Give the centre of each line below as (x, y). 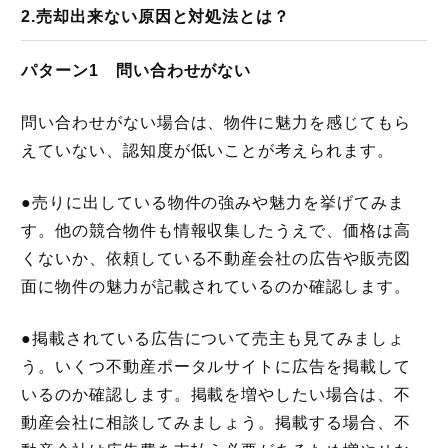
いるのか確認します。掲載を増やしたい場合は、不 (215, 394)
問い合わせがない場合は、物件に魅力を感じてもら (215, 122)
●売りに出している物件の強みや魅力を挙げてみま (212, 202)
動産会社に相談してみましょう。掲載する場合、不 (215, 422)
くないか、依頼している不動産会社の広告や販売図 (215, 258)
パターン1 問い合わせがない (136, 70)
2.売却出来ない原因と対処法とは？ (155, 16)
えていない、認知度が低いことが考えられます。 (207, 150)
